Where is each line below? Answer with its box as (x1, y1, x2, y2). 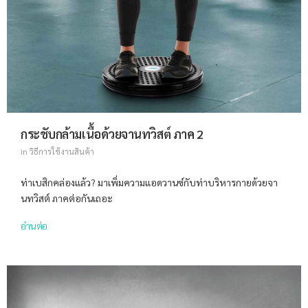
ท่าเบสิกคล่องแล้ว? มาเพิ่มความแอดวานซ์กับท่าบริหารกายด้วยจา (21, 176, 278, 189)
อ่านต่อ (21, 219, 48, 232)
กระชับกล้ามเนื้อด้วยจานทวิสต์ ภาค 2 (21, 126, 203, 142)
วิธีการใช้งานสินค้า (30, 146, 94, 157)
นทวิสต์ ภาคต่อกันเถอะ (21, 192, 113, 205)
